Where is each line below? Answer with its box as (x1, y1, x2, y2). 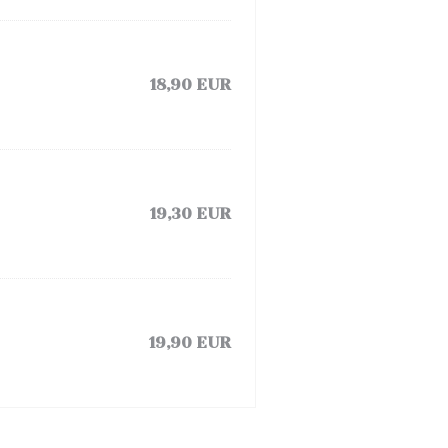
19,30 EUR (150, 204, 231, 223)
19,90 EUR (149, 333, 231, 352)
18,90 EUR (150, 75, 231, 94)
